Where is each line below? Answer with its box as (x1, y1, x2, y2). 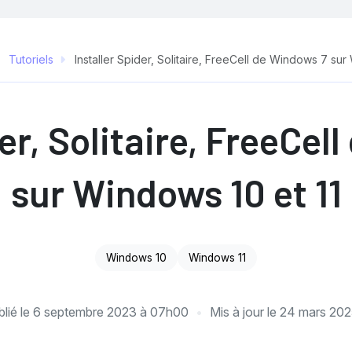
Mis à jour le (209, 303, 280, 320)
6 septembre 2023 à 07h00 (32, 303, 189, 320)
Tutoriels (8, 52, 53, 66)
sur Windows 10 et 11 (10, 169, 342, 215)
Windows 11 (188, 251, 246, 264)
